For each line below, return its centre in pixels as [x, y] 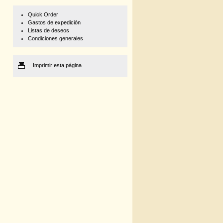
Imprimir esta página [57, 65]
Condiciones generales [55, 38]
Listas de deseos [48, 30]
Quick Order [43, 14]
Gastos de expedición [54, 22]
